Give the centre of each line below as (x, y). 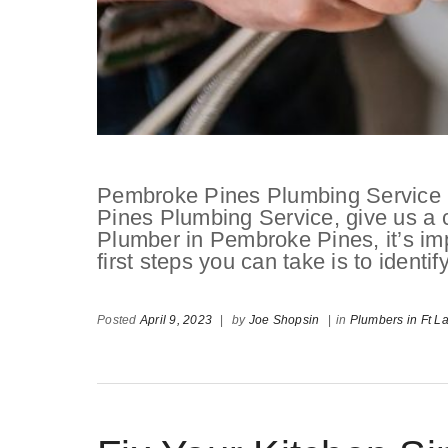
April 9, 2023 (175, 320)
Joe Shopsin (284, 320)
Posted (118, 320)
